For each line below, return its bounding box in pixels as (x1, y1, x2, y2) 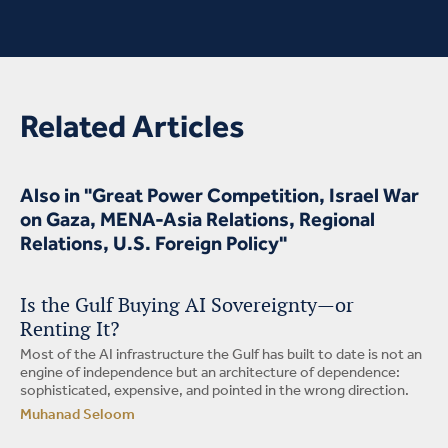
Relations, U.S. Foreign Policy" (20, 231, 287, 255)
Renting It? (20, 316, 119, 342)
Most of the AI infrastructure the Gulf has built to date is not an (20, 341, 422, 369)
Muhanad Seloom (20, 401, 135, 429)
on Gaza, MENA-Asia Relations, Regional (20, 207, 375, 231)
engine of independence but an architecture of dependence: (20, 359, 400, 387)
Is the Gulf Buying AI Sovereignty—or (20, 292, 354, 318)
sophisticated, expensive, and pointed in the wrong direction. (20, 377, 409, 405)
